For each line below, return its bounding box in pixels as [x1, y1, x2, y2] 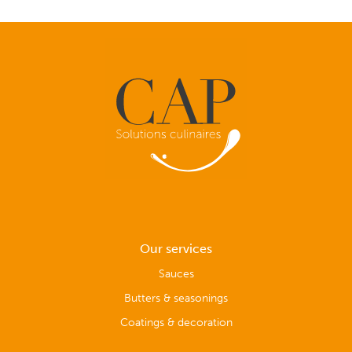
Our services [140, 241, 212, 257]
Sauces [158, 266, 194, 281]
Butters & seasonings [124, 291, 228, 306]
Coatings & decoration [119, 315, 233, 330]
